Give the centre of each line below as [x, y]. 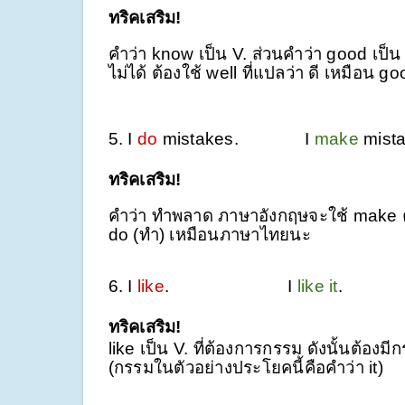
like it [317, 286]
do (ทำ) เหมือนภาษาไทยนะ [209, 234]
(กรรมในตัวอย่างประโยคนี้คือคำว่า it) [245, 367]
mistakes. [231, 138]
